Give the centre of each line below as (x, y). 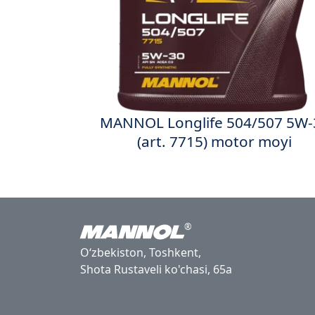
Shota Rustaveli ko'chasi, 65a (156, 270)
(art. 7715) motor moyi (215, 142)
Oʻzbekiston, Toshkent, (141, 253)
